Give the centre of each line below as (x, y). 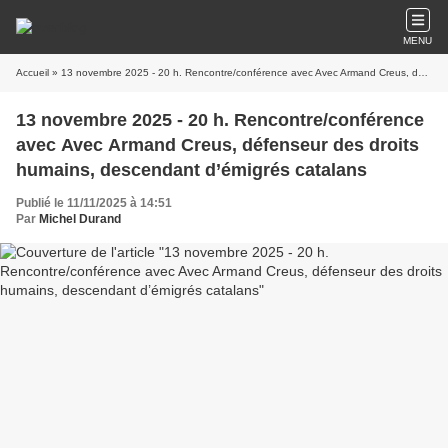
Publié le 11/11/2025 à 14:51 (94, 203)
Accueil (32, 72)
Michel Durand (80, 219)
